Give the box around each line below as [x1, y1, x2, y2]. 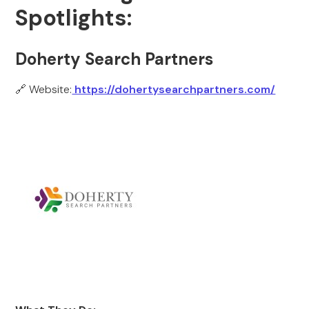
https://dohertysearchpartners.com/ [72, 82, 276, 97]
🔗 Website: [15, 82, 72, 97]
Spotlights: [15, 3, 132, 32]
